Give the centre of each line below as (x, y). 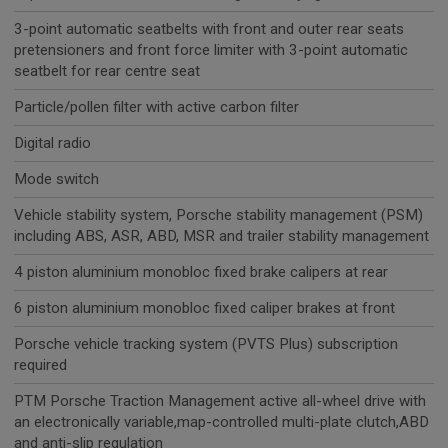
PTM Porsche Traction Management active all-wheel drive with (220, 401)
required (40, 365)
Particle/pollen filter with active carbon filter (156, 107)
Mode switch (56, 179)
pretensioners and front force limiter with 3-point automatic (211, 50)
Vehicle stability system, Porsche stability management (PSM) (218, 215)
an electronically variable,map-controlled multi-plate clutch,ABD (221, 422)
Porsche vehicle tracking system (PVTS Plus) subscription (206, 344)
